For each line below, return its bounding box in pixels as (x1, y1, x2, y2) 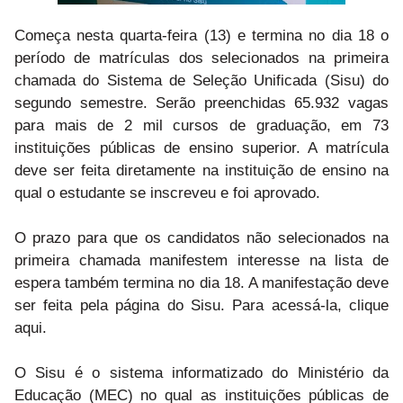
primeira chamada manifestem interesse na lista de (14, 251, 389, 269)
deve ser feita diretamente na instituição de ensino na (14, 161, 389, 179)
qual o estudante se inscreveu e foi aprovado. (14, 184, 320, 201)
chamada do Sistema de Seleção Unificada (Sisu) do (14, 71, 389, 89)
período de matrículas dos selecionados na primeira (14, 49, 389, 67)
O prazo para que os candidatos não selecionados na (14, 228, 389, 246)
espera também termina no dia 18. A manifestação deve (14, 273, 389, 291)
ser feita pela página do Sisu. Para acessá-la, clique (14, 296, 389, 314)
